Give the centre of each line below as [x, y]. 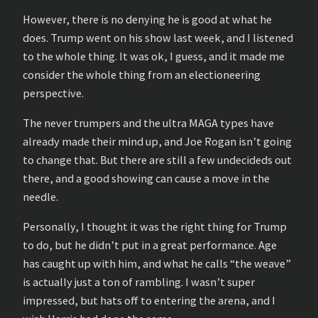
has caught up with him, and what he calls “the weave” [157, 264]
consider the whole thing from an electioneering [142, 74]
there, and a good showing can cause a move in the [146, 179]
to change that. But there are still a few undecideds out [157, 160]
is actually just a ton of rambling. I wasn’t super [139, 282]
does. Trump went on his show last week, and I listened [158, 37]
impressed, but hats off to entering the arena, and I [149, 301]
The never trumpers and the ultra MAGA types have [148, 123]
